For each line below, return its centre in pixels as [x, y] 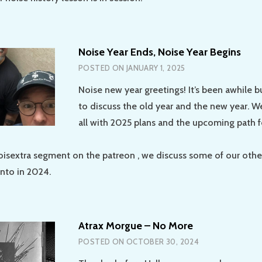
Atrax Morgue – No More [136, 226]
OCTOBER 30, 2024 [163, 242]
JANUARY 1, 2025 [156, 68]
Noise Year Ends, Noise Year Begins [160, 52]
